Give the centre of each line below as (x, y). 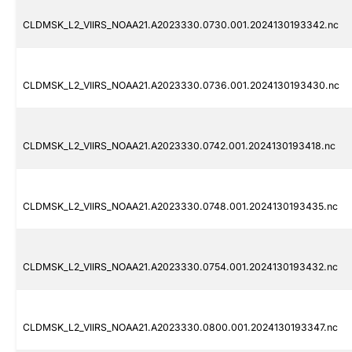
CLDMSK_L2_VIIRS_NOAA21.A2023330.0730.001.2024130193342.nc (181, 25)
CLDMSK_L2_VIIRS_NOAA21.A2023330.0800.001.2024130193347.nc (180, 328)
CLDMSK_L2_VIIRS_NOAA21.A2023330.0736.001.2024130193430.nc (181, 86)
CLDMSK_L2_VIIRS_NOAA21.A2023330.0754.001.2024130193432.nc (180, 267)
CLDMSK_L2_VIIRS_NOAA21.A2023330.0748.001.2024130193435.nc (180, 207)
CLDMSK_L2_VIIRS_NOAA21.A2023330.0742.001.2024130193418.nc (179, 146)
